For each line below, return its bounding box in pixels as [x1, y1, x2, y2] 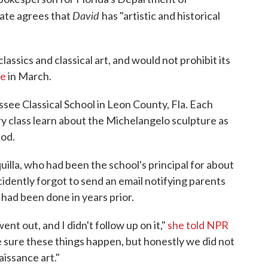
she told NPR [167, 218, 229, 232]
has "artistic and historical [102, 9, 220, 22]
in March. [6, 69, 51, 83]
